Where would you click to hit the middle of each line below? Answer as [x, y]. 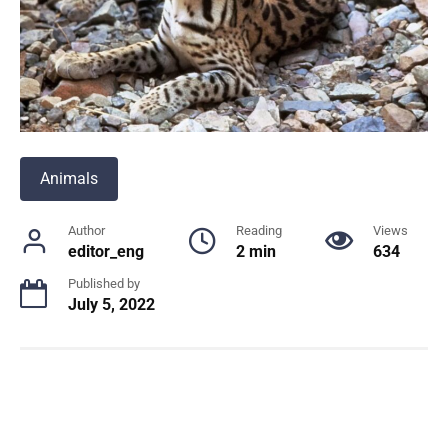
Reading [258, 230]
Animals [69, 178]
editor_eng [106, 251]
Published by [104, 283]
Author [86, 230]
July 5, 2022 [111, 304]
